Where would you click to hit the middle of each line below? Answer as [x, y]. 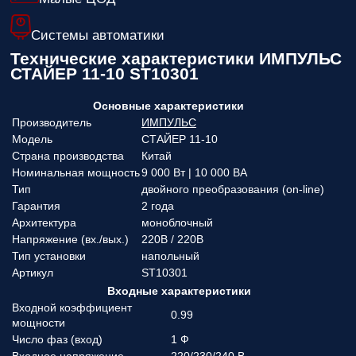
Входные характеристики [179, 291]
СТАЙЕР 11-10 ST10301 [104, 74]
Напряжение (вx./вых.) [70, 239]
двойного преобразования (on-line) [233, 189]
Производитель [52, 122]
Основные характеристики [168, 106]
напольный [170, 256]
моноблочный [177, 222]
